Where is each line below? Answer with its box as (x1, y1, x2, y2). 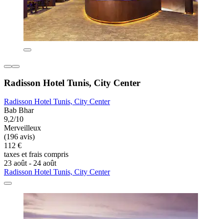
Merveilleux (4, 124, 41, 132)
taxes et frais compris (4, 150, 68, 159)
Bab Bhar (4, 106, 34, 115)
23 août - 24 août (4, 159, 56, 168)
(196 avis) (4, 132, 35, 141)
